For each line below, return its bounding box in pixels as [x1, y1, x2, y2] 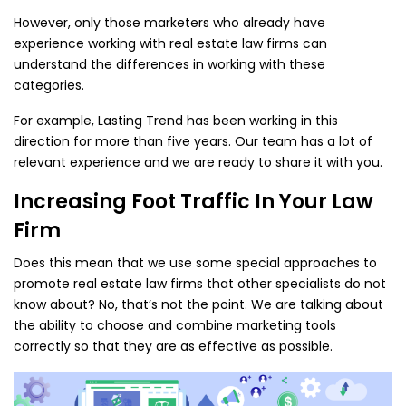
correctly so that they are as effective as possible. [14, 337, 333, 355]
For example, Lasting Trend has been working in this [14, 111, 338, 130]
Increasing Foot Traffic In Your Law [14, 188, 373, 216]
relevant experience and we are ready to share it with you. [14, 153, 382, 171]
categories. [14, 76, 84, 94]
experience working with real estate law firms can [14, 34, 327, 53]
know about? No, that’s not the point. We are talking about [14, 295, 383, 314]
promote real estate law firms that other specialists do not [14, 275, 386, 293]
